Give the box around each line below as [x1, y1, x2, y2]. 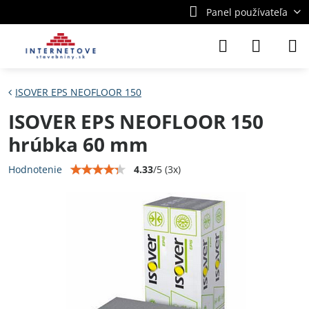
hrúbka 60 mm [8, 131, 148, 157]
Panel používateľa [206, 6, 288, 19]
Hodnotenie [8, 163, 62, 176]
